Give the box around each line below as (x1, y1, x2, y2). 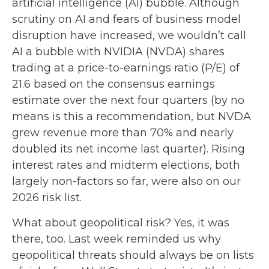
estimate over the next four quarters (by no (12, 94, 244, 107)
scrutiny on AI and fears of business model (12, 13, 241, 26)
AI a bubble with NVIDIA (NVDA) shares (12, 45, 225, 58)
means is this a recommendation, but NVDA (12, 110, 251, 123)
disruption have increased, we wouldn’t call (12, 29, 246, 42)
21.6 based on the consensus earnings (12, 77, 215, 91)
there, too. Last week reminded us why (12, 232, 221, 246)
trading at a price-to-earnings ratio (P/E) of (12, 61, 240, 74)
